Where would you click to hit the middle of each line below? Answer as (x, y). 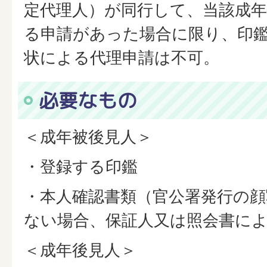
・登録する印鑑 (81, 167)
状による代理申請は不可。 (122, 58)
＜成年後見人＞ (80, 250)
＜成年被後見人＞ (88, 137)
